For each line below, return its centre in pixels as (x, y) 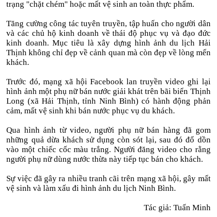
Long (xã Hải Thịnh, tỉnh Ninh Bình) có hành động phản (108, 101)
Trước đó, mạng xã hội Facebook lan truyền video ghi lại (108, 82)
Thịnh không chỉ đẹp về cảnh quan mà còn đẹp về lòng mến (108, 53)
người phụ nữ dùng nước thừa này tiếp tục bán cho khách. (105, 159)
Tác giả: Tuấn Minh (177, 208)
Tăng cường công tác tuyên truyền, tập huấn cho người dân (108, 23)
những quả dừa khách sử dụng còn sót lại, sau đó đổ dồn (108, 140)
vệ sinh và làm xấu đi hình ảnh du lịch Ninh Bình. (91, 188)
